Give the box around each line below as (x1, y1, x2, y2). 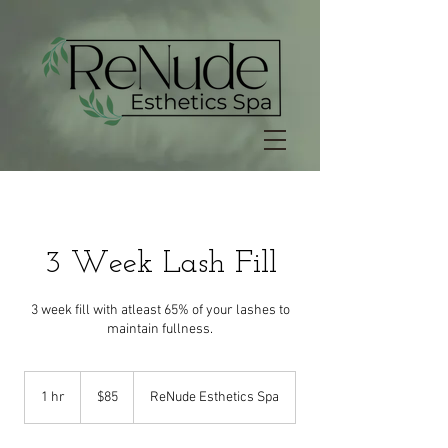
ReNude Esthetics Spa (150, 389, 279, 406)
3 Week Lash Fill (43, 248, 277, 280)
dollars (81, 394, 111, 405)
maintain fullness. (107, 321, 213, 338)
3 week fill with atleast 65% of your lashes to (30, 302, 290, 319)
